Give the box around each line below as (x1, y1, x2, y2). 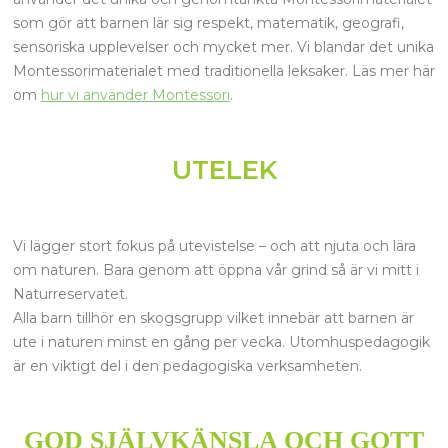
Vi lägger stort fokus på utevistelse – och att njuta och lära (13, 236, 416, 255)
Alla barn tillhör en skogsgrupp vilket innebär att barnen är (13, 308, 414, 327)
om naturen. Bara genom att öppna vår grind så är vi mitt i (13, 260, 419, 279)
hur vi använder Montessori (41, 86, 230, 105)
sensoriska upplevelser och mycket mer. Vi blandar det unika (13, 38, 434, 57)
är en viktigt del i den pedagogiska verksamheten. (13, 356, 362, 375)
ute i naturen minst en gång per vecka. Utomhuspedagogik (13, 332, 430, 351)
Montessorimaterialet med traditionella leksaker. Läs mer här (13, 62, 435, 81)
